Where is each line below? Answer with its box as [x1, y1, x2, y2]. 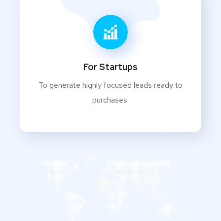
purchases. [92, 95, 129, 106]
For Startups [83, 61, 138, 73]
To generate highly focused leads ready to [38, 80, 183, 91]
